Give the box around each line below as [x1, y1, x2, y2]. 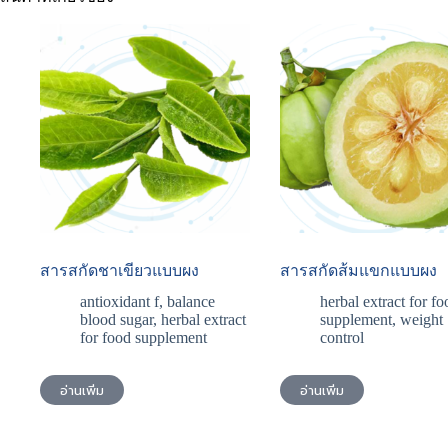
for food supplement [80, 329, 207, 347]
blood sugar [80, 311, 153, 329]
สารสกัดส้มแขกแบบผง [279, 262, 437, 280]
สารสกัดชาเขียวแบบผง [40, 262, 199, 280]
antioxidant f [80, 293, 159, 311]
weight [399, 311, 443, 329]
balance [167, 293, 215, 311]
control [319, 329, 364, 347]
